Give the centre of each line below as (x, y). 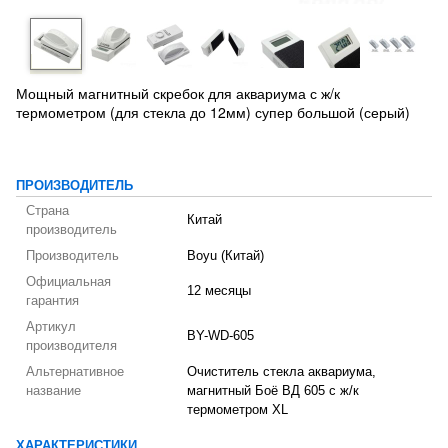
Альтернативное (75, 372)
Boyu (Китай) (225, 256)
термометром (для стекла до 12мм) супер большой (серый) (213, 112)
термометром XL (237, 410)
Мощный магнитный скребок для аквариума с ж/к (178, 93)
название (53, 391)
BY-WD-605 (220, 336)
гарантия (52, 301)
